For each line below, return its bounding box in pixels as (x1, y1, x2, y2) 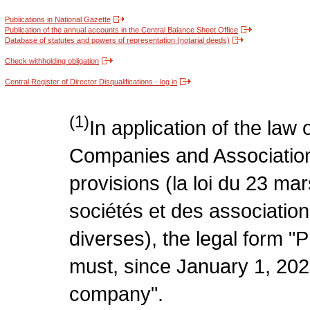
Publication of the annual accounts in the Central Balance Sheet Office (5, 26, 238, 35)
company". (69, 282, 163, 306)
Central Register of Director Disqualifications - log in (5, 77, 177, 86)
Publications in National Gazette (5, 15, 111, 24)
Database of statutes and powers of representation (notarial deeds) (5, 36, 230, 45)
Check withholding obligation (5, 57, 99, 66)
